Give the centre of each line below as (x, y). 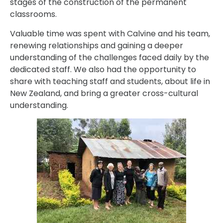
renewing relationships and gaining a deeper (97, 45)
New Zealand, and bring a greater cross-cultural (104, 93)
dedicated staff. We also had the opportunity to (103, 69)
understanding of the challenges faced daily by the (110, 57)
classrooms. (33, 14)
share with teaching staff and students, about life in (110, 81)
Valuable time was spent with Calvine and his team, (110, 33)
